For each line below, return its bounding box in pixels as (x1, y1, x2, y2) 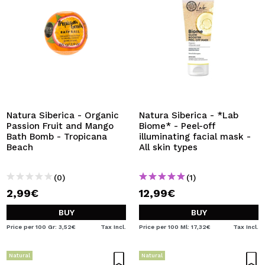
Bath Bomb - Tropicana (7, 131, 107, 142)
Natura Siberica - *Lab (139, 110, 238, 121)
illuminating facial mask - (139, 131, 251, 142)
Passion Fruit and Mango (7, 121, 114, 131)
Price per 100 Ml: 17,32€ (139, 224, 211, 230)
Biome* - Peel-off (139, 121, 215, 131)
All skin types (139, 142, 198, 153)
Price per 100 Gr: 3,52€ (7, 224, 76, 230)
